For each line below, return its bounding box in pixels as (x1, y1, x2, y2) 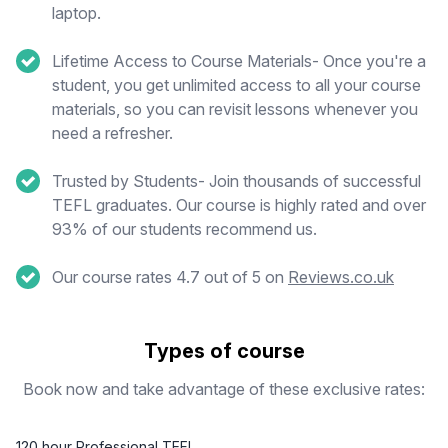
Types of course (143, 339, 305, 363)
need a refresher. (52, 123, 173, 143)
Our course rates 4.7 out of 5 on (52, 267, 288, 287)
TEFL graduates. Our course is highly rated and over (52, 195, 426, 215)
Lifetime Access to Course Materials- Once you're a (52, 51, 426, 71)
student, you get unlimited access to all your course (52, 75, 421, 95)
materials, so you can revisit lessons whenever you (52, 99, 418, 119)
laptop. (52, 3, 101, 23)
